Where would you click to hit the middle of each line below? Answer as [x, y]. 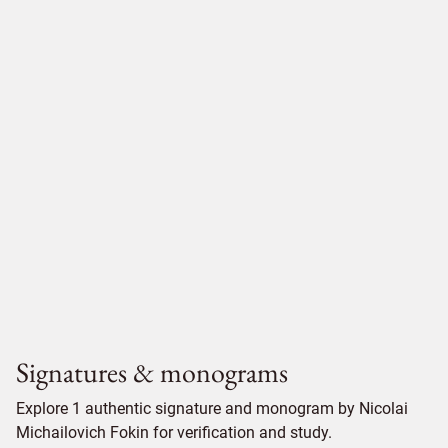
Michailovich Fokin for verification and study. [174, 432]
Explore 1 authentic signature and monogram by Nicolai [212, 408]
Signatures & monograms [152, 372]
